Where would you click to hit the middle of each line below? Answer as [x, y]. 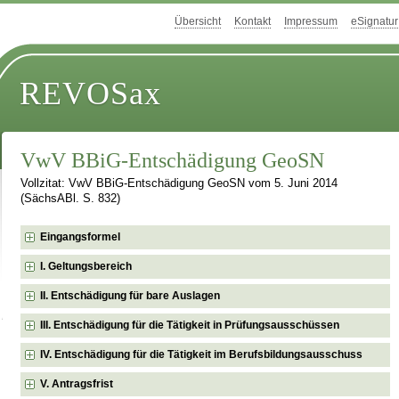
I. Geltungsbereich [86, 266]
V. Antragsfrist [77, 383]
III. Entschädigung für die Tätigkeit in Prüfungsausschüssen [190, 325]
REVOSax [91, 94]
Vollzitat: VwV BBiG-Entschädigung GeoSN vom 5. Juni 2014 [179, 184]
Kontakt [252, 22]
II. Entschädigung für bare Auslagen [130, 295]
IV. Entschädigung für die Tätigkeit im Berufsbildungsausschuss [202, 354]
